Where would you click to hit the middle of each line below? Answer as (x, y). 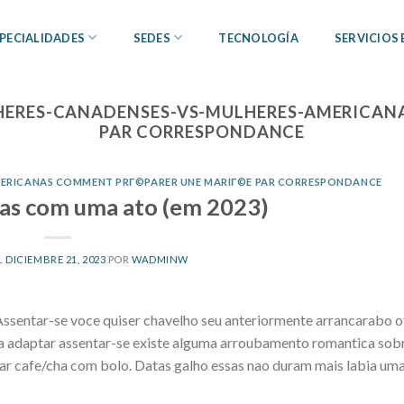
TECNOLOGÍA (258, 37)
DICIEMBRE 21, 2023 (56, 259)
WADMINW (161, 259)
